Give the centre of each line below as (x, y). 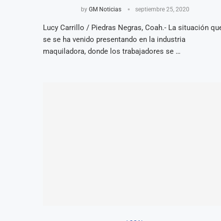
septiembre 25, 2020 (163, 9)
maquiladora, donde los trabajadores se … (112, 51)
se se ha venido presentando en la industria (114, 39)
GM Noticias (105, 9)
